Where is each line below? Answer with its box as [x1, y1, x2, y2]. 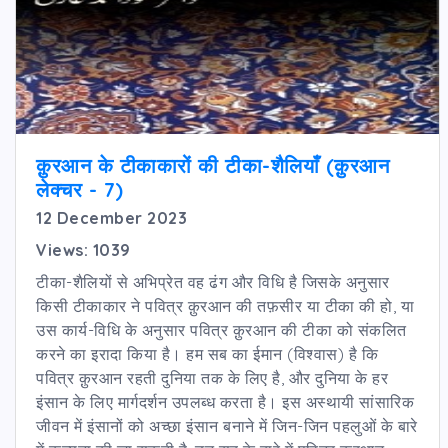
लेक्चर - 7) [36, 176, 124, 202]
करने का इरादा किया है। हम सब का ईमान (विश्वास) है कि [36, 343, 378, 364]
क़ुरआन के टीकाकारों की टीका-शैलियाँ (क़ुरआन [36, 152, 389, 178]
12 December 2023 [36, 207, 187, 228]
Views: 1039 [36, 239, 131, 260]
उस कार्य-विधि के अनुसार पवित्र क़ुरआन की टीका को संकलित [36, 319, 407, 340]
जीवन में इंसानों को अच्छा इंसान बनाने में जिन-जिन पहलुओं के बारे [36, 415, 418, 436]
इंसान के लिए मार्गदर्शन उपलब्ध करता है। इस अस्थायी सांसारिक [36, 391, 414, 412]
